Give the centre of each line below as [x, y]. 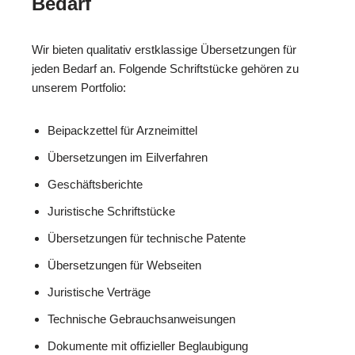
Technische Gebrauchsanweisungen [141, 319]
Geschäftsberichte [95, 185]
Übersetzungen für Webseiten [124, 265]
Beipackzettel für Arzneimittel [122, 131]
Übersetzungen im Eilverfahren [128, 158]
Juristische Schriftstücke [111, 212]
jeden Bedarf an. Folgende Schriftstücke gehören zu [165, 69]
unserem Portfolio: [79, 88]
